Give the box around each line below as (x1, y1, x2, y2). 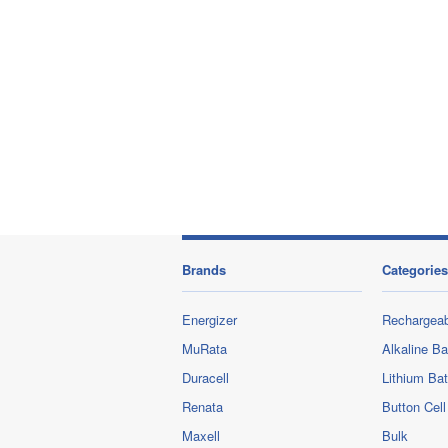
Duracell (182, 368, 229, 387)
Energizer (182, 310, 237, 329)
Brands (182, 260, 226, 279)
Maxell (182, 426, 220, 445)
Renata (182, 397, 223, 416)
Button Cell (382, 397, 446, 416)
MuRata (182, 339, 227, 358)
